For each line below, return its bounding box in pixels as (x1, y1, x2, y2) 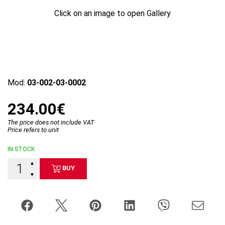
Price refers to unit (8, 126, 59, 134)
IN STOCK (8, 145, 35, 153)
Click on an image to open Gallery (54, 8, 171, 18)
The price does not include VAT (8, 118, 94, 126)
